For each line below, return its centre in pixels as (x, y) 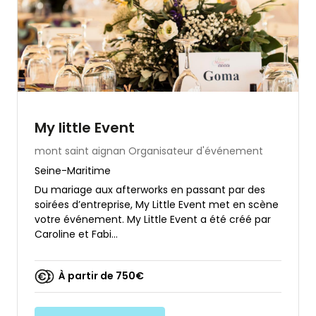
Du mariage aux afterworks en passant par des (150, 189)
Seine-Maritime (73, 170)
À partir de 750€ (101, 276)
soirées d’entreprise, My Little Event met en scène (157, 204)
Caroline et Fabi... (76, 234)
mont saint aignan (80, 151)
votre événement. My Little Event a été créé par (153, 219)
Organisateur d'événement (196, 151)
